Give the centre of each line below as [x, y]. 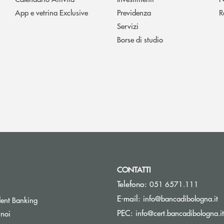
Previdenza [134, 12]
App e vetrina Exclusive [51, 12]
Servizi [128, 25]
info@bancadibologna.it [180, 198]
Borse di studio [140, 39]
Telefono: [133, 183]
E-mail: [130, 198]
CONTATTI [134, 169]
